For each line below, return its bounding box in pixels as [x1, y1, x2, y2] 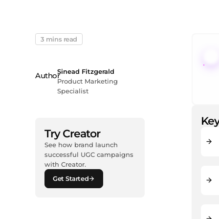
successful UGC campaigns [44, 150, 133, 158]
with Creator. [44, 160, 86, 168]
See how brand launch [44, 140, 118, 149]
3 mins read [40, 35, 77, 43]
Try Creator [44, 126, 100, 140]
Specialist [57, 87, 88, 95]
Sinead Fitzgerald [57, 67, 114, 76]
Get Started [52, 174, 89, 182]
